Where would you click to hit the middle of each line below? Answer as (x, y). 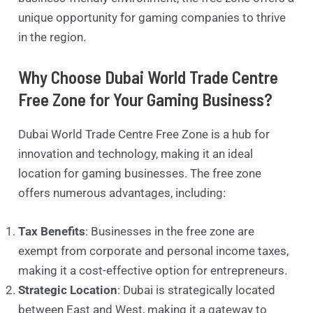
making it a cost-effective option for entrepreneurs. (153, 271)
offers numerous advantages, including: (122, 192)
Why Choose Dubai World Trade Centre (148, 77)
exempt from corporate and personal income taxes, (154, 251)
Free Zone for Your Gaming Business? (146, 99)
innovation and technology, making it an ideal (136, 153)
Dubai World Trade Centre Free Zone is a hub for (144, 134)
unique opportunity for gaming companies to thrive (152, 17)
